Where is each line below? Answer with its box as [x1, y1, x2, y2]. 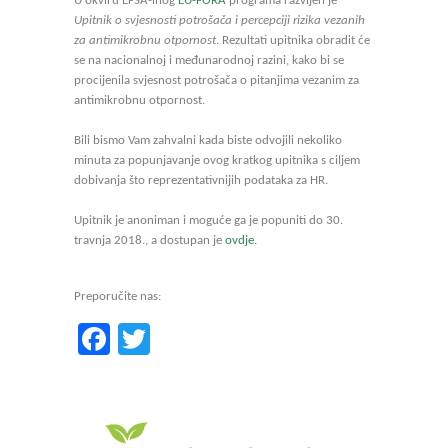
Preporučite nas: [74, 290, 161, 303]
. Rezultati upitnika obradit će [216, 34, 370, 47]
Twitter [150, 323, 242, 355]
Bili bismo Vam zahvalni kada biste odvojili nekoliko [74, 134, 342, 147]
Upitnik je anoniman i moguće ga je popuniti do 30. [74, 214, 343, 227]
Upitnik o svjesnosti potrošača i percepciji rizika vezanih [74, 14, 365, 27]
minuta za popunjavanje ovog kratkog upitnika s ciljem [74, 154, 360, 167]
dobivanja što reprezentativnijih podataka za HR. [74, 174, 328, 187]
